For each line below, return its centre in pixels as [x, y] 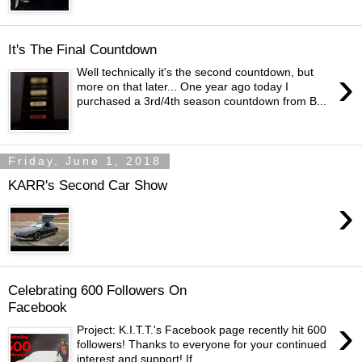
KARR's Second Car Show [88, 185]
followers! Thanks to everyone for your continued [202, 345]
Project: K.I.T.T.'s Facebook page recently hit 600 [202, 330]
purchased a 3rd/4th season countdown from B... [202, 101]
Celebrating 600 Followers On [97, 290]
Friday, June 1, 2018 [85, 161]
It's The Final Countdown [82, 49]
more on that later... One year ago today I [183, 87]
